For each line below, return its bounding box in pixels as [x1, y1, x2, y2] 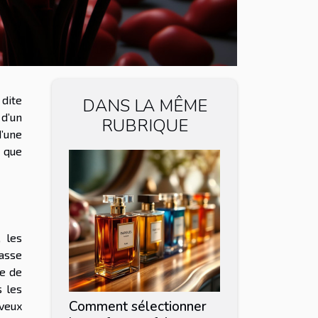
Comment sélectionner [69, 297, 207, 316]
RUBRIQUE [101, 114, 188, 137]
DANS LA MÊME [82, 94, 207, 117]
